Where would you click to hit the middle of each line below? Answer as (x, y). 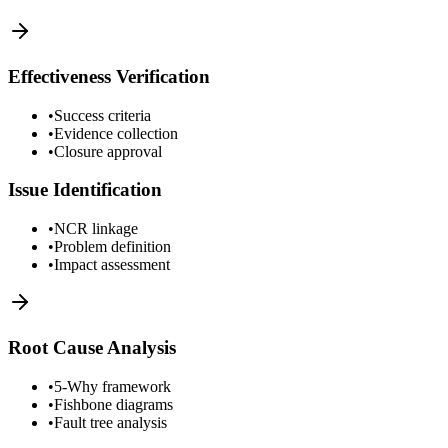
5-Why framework (112, 386)
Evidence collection (116, 133)
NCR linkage (96, 229)
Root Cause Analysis (92, 347)
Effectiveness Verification (109, 77)
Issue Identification (85, 190)
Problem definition (112, 247)
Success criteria (102, 115)
